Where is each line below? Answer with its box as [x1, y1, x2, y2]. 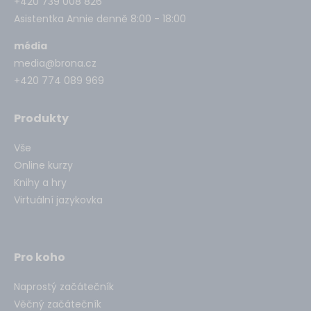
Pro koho [14, 249, 65, 265]
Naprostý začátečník [14, 279, 114, 294]
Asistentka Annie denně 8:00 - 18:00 [14, 11, 186, 26]
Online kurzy [14, 158, 73, 172]
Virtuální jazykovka [14, 192, 103, 207]
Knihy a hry [14, 175, 67, 190]
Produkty [14, 110, 69, 126]
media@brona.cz [14, 56, 96, 70]
